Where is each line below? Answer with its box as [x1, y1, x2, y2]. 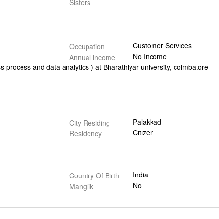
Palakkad [132, 117, 161, 127]
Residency [69, 129, 102, 138]
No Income [132, 51, 167, 61]
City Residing [69, 118, 110, 128]
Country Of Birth [69, 171, 119, 180]
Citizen [132, 128, 154, 137]
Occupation [69, 42, 105, 51]
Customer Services [132, 41, 192, 50]
